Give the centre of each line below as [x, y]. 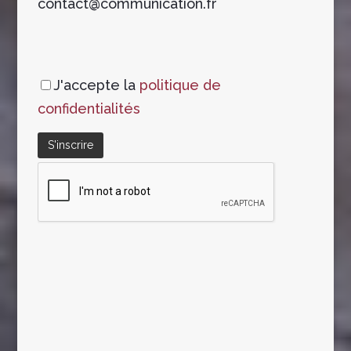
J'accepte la [96, 85]
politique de [180, 85]
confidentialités [89, 108]
